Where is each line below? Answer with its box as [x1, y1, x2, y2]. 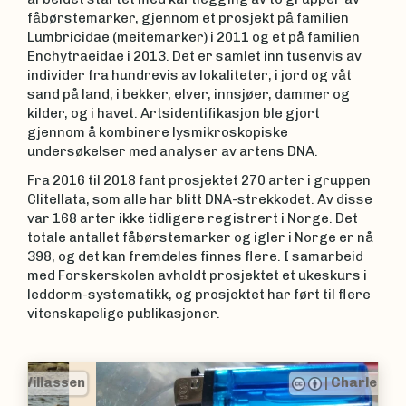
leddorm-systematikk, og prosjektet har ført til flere [27, 285, 371, 303]
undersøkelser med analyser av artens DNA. [27, 143, 318, 159]
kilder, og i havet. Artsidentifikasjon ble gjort [27, 105, 320, 121]
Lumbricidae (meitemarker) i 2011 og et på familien [27, 29, 360, 45]
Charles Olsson [262, 374, 367, 391]
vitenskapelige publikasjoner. [27, 304, 220, 322]
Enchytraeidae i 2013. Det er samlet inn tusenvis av [27, 48, 362, 64]
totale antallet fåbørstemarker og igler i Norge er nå [27, 228, 373, 246]
